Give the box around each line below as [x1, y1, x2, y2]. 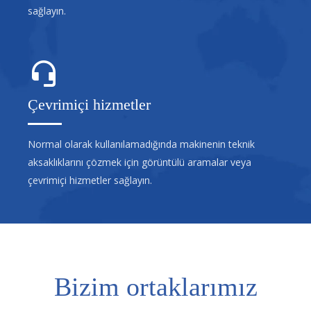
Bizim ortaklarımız [53, 271, 258, 301]
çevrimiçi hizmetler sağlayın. [28, 173, 152, 187]
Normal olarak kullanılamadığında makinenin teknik [28, 137, 255, 151]
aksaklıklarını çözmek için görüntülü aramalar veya [28, 155, 251, 169]
